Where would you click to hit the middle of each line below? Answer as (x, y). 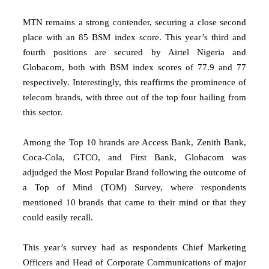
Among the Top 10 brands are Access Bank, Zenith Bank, (134, 142)
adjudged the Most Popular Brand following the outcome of (134, 172)
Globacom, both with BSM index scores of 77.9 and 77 (134, 67)
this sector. (43, 112)
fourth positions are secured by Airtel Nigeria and (134, 52)
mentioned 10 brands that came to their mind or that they (134, 202)
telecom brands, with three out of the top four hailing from (134, 97)
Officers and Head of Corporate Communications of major (134, 262)
